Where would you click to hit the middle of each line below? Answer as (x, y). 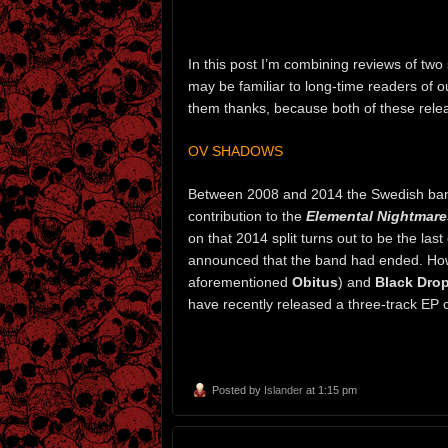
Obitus (315, 281)
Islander (283, 389)
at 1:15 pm (330, 389)
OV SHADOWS (235, 151)
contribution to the (247, 215)
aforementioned (240, 281)
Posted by (238, 389)
